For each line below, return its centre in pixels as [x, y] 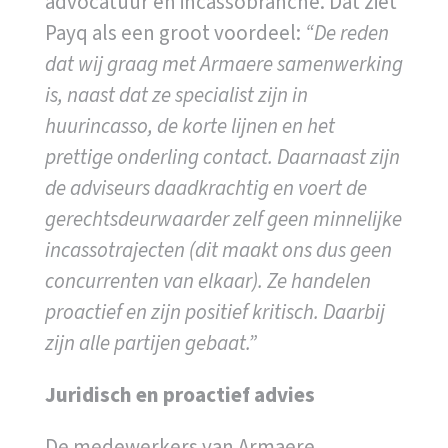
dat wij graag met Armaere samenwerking [223, 63]
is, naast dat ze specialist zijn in [176, 94]
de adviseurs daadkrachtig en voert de [205, 187]
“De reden [346, 32]
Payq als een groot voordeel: [174, 32]
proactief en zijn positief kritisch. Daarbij [214, 311]
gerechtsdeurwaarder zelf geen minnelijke [223, 218]
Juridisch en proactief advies [179, 394]
